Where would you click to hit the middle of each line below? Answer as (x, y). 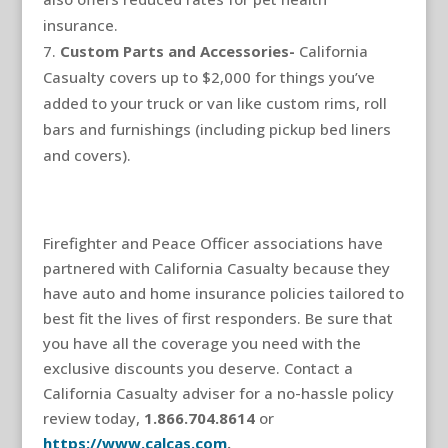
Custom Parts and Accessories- (179, 50)
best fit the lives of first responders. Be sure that (217, 317)
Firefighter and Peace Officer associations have (212, 242)
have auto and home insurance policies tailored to (223, 292)
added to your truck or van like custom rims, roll (214, 102)
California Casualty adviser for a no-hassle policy (218, 392)
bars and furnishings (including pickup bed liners (216, 128)
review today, (93, 417)
